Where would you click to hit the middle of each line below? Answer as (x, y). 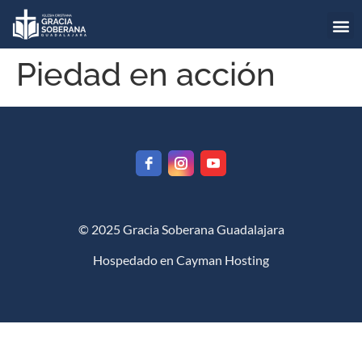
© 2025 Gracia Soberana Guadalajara (181, 229)
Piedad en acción (146, 74)
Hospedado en (135, 260)
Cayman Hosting (223, 260)
